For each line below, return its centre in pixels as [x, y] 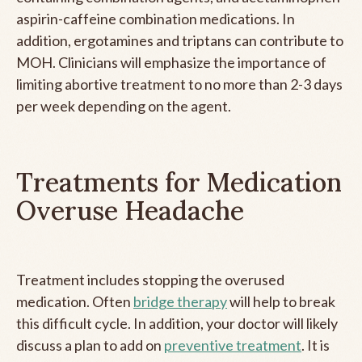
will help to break [281, 301]
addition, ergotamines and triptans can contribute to [180, 40]
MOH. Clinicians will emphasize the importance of [171, 62]
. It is [316, 345]
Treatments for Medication [179, 182]
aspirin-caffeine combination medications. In [156, 18]
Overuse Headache [130, 210]
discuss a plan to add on [90, 345]
